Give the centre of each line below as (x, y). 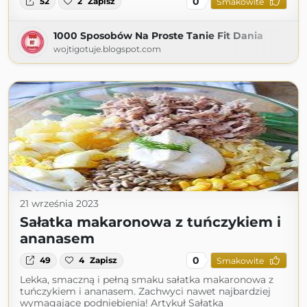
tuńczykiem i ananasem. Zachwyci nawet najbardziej (145, 292)
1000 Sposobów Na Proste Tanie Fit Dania (158, 36)
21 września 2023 (59, 204)
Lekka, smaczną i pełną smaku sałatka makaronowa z (147, 280)
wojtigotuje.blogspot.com (107, 49)
